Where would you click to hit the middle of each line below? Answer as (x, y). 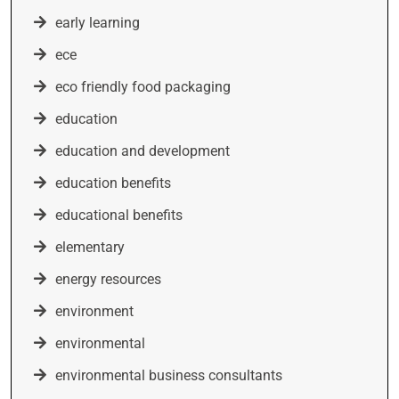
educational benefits (119, 215)
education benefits (113, 183)
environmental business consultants (169, 375)
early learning (98, 23)
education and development (142, 151)
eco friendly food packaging (143, 87)
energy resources (108, 279)
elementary (90, 247)
